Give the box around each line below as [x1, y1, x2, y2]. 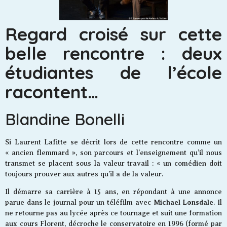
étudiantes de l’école [5, 61, 222, 84]
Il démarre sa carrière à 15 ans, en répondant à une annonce [5, 187, 222, 196]
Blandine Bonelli [5, 108, 125, 129]
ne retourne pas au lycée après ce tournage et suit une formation [5, 209, 222, 217]
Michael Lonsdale [153, 198, 214, 206]
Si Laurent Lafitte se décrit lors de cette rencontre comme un [5, 138, 222, 146]
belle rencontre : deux [5, 42, 222, 64]
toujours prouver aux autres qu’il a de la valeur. [5, 170, 163, 178]
